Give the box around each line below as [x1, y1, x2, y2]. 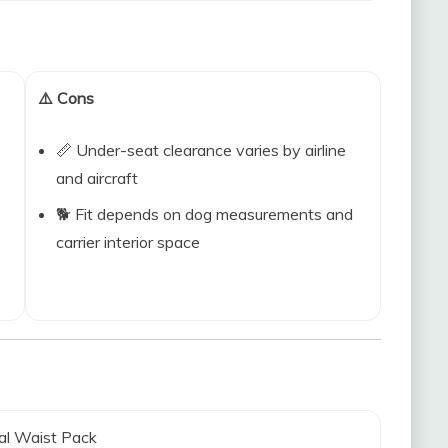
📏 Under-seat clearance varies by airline [55, 140, 346, 160]
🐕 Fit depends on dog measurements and [55, 204, 353, 224]
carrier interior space [55, 232, 200, 252]
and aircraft [55, 168, 138, 188]
